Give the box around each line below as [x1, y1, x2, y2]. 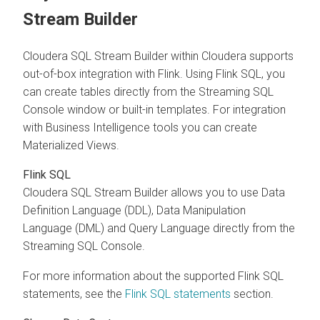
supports [246, 49, 294, 63]
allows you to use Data [168, 185, 285, 199]
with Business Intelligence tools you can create [23, 120, 257, 134]
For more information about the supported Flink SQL [23, 269, 284, 283]
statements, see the [23, 286, 125, 301]
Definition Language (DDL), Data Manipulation [23, 203, 246, 217]
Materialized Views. [23, 138, 119, 152]
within [168, 49, 201, 63]
